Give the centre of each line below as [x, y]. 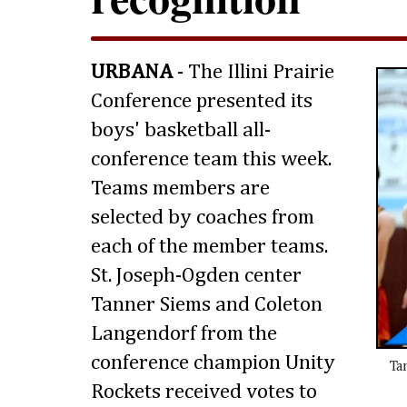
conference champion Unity [213, 363]
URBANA [132, 73]
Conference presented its [202, 102]
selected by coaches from [203, 218]
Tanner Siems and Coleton [207, 305]
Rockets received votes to [204, 392]
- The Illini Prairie [253, 73]
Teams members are [180, 189]
